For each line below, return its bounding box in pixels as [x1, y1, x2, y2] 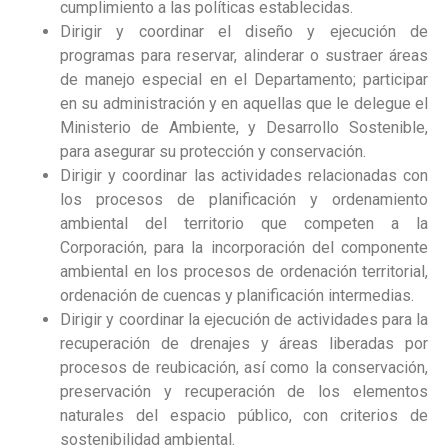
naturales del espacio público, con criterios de [60, 406, 428, 426]
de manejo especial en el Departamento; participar [60, 70, 428, 90]
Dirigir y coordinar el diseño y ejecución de [60, 22, 428, 42]
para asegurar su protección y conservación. [60, 142, 366, 162]
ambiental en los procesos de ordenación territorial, [60, 262, 428, 282]
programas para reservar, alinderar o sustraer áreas [60, 46, 428, 66]
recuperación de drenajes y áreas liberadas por [60, 334, 428, 354]
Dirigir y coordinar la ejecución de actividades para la [60, 310, 428, 330]
